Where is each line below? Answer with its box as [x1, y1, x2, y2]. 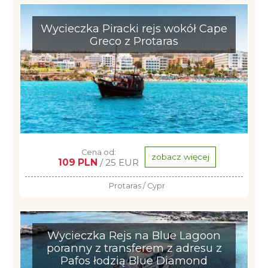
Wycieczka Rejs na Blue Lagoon [47, 229, 221, 242]
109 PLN [58, 157, 98, 168]
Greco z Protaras [90, 34, 178, 48]
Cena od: [81, 148, 116, 157]
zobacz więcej [151, 152, 209, 162]
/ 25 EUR [98, 157, 139, 168]
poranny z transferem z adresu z [46, 241, 222, 255]
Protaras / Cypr [109, 181, 165, 190]
